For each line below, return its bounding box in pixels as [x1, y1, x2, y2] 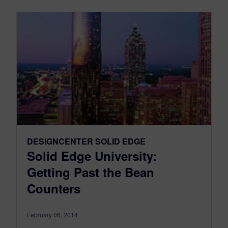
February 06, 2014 [27, 210, 78, 219]
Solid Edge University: [27, 147, 157, 164]
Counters [27, 179, 80, 197]
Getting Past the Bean [27, 163, 154, 181]
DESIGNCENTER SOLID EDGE [27, 135, 146, 147]
